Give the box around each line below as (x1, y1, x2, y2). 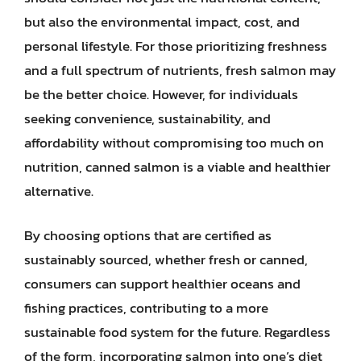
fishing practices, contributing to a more (24, 297, 268, 318)
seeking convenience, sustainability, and (24, 107, 271, 129)
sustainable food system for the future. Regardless (24, 322, 330, 342)
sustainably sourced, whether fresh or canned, (24, 249, 308, 270)
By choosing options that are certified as (24, 225, 272, 246)
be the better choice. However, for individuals (24, 83, 298, 105)
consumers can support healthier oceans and (24, 273, 301, 294)
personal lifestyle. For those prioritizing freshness (24, 35, 327, 56)
